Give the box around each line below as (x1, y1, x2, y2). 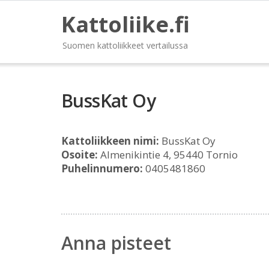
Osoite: (61, 148, 98, 162)
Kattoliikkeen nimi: (61, 134, 159, 148)
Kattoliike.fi (61, 10, 190, 39)
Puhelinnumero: (61, 162, 143, 175)
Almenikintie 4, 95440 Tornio (98, 148, 238, 162)
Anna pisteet (61, 231, 171, 255)
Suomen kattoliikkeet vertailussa (62, 40, 188, 51)
